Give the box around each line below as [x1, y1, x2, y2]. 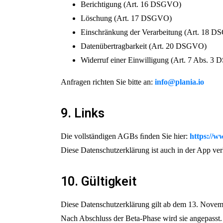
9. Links [61, 106, 105, 120]
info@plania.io [155, 78, 204, 86]
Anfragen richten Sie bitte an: [61, 78, 155, 86]
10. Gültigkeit [61, 174, 136, 189]
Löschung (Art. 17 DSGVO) [81, 14, 172, 22]
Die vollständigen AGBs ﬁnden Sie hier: [61, 132, 190, 140]
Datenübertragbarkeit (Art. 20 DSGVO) [81, 42, 207, 50]
